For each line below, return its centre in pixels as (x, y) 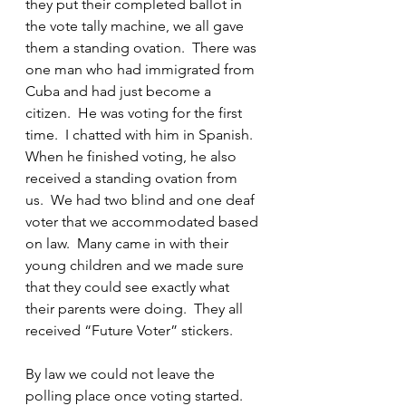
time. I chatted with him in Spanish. (143, 135)
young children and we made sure (136, 265)
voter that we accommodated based (144, 222)
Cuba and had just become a (120, 91)
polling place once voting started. (138, 396)
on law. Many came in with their (129, 243)
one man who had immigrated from (142, 69)
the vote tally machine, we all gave (136, 26)
